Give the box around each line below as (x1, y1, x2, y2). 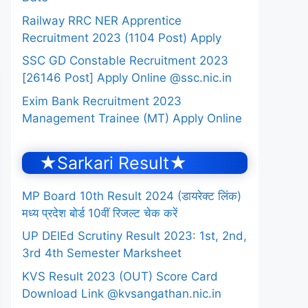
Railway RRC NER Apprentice (22, 13, 181, 27)
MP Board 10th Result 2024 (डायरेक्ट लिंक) (22, 188, 241, 203)
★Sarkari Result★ (39, 152, 187, 173)
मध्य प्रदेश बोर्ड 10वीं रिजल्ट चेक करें (22, 206, 177, 220)
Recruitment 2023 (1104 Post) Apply (22, 30, 221, 45)
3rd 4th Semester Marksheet (22, 246, 181, 260)
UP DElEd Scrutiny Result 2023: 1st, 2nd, (22, 229, 247, 243)
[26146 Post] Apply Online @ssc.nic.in (22, 71, 232, 85)
